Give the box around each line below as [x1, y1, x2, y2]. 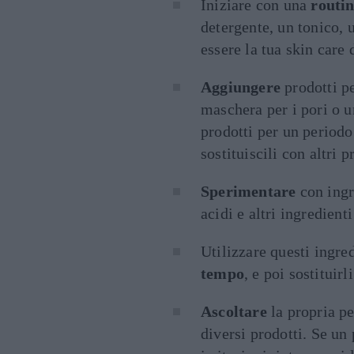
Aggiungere [201, 78, 281, 96]
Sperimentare [201, 183, 296, 200]
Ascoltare [201, 303, 267, 320]
